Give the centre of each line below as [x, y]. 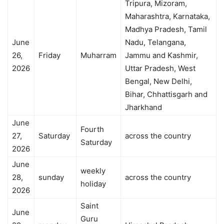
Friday [49, 55]
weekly [93, 170]
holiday [93, 183]
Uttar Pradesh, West [160, 68]
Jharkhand [143, 107]
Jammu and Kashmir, [161, 55]
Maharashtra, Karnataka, [167, 16]
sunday [51, 177]
